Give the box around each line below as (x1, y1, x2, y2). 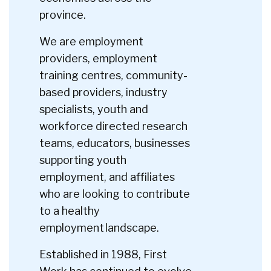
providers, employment (39, 52, 157, 65)
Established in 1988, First (39, 248, 167, 261)
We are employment (39, 35, 143, 48)
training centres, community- (39, 69, 188, 82)
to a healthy (39, 204, 100, 218)
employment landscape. (39, 221, 159, 235)
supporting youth (39, 154, 126, 167)
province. (39, 8, 86, 22)
